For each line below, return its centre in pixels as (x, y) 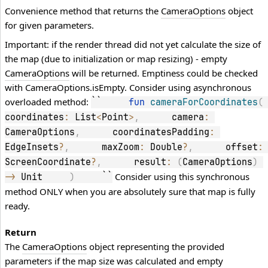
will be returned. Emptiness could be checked (164, 73)
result (134, 162)
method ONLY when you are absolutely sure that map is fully (130, 192)
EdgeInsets (32, 147)
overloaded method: (48, 102)
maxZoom (104, 147)
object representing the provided (156, 247)
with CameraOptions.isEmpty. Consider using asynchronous (128, 88)
